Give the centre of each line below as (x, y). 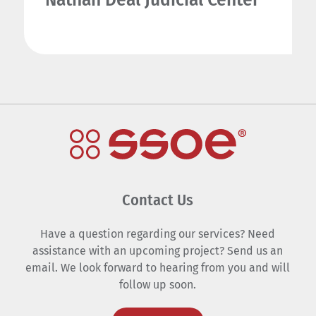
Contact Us (158, 200)
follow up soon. (158, 285)
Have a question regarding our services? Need (158, 234)
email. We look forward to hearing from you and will (158, 268)
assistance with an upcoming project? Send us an (158, 251)
